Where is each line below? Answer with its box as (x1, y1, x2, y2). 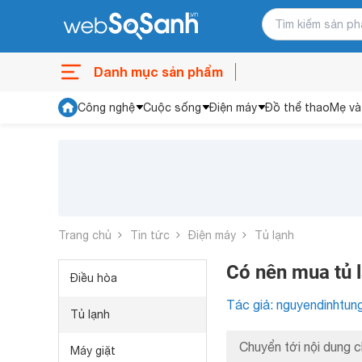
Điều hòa (70, 271, 117, 284)
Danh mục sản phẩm (94, 64, 223, 79)
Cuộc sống (143, 101, 201, 114)
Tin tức (130, 228, 170, 242)
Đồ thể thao (265, 101, 330, 114)
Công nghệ (78, 101, 135, 114)
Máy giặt (70, 344, 116, 357)
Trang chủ (58, 228, 112, 242)
